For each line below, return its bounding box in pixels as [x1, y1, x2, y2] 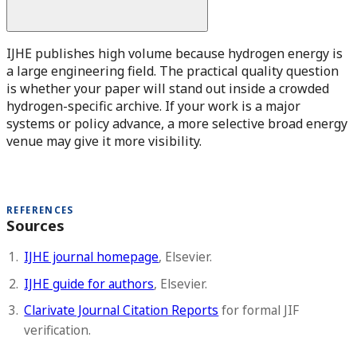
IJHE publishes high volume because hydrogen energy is [6, 44, 343, 62]
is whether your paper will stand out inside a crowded [6, 79, 329, 97]
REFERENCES [6, 203, 74, 216]
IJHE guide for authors [24, 275, 155, 292]
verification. [24, 322, 92, 339]
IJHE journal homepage [24, 248, 159, 265]
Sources [6, 214, 65, 235]
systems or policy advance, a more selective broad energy [6, 114, 347, 132]
